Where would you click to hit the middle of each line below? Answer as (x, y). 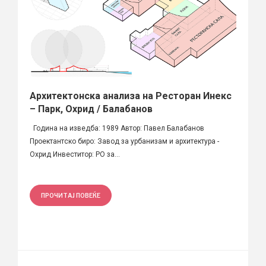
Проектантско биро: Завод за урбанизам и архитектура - (124, 141)
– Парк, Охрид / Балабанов (91, 109)
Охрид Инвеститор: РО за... (75, 154)
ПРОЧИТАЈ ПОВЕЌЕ (71, 195)
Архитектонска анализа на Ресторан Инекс (131, 96)
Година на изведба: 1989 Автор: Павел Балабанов (117, 128)
